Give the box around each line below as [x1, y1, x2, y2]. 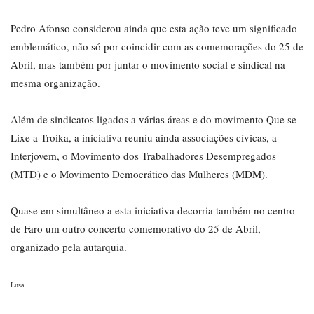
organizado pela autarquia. [11, 240, 127, 254]
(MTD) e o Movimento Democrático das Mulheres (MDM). [11, 167, 268, 182]
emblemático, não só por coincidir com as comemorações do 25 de [11, 39, 303, 54]
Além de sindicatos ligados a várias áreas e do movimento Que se [11, 112, 296, 127]
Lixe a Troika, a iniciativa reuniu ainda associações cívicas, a [11, 130, 277, 145]
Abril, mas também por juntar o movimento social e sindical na [11, 57, 285, 72]
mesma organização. [11, 76, 100, 90]
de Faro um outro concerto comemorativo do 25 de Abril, [11, 221, 261, 236]
